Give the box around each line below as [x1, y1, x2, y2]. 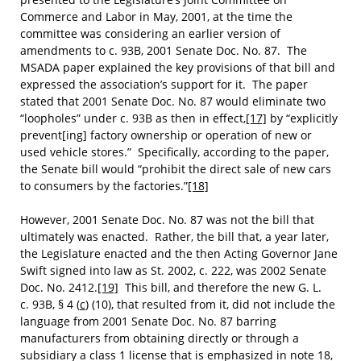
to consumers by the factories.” [20, 178, 188, 193]
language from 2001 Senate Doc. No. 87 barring [20, 313, 276, 329]
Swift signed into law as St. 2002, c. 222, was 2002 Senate [20, 263, 326, 278]
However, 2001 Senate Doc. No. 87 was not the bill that [20, 212, 314, 227]
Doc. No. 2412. [20, 280, 98, 295]
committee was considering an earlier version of [20, 26, 280, 41]
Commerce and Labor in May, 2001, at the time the [20, 9, 293, 24]
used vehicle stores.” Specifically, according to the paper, [20, 144, 329, 160]
